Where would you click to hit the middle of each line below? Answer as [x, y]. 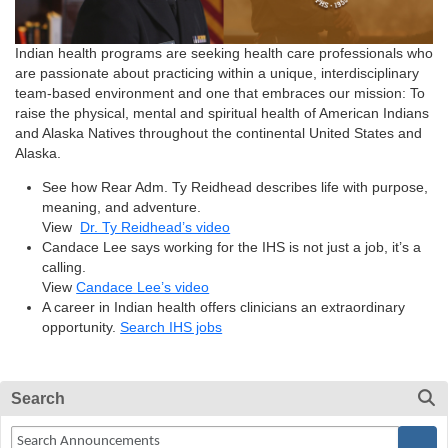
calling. [64, 267]
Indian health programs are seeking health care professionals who [224, 53]
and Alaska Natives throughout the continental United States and [218, 133]
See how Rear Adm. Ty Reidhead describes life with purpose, [235, 187]
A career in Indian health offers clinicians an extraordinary [224, 307]
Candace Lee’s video [143, 287]
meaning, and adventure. [122, 207]
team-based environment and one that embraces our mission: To [220, 93]
